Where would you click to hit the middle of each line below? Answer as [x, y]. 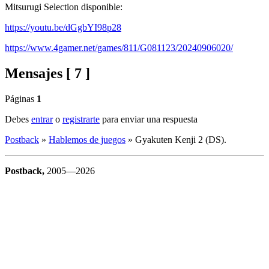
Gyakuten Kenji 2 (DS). [181, 139]
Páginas [20, 98]
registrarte [81, 119]
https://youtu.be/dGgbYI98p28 [63, 27]
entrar [42, 119]
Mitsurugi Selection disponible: [64, 7]
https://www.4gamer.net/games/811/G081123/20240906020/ [119, 47]
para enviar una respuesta [149, 119]
